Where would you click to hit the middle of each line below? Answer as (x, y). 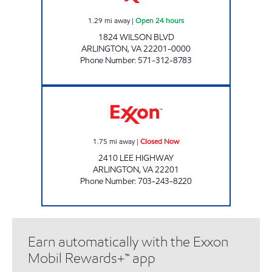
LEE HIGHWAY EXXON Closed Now (188, 91)
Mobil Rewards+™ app (92, 258)
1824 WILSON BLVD (136, 37)
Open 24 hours (160, 20)
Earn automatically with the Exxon (128, 242)
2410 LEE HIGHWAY (136, 158)
